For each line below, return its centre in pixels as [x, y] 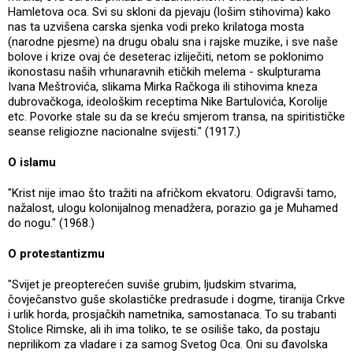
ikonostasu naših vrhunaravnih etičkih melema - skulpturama [164, 71]
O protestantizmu [58, 253]
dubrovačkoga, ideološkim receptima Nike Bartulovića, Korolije [168, 101]
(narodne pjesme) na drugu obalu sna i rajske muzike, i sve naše [173, 41]
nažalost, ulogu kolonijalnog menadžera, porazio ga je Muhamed [173, 208]
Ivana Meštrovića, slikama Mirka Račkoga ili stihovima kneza [163, 86]
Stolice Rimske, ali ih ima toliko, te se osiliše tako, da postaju [164, 329]
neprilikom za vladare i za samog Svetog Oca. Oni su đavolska [168, 344]
